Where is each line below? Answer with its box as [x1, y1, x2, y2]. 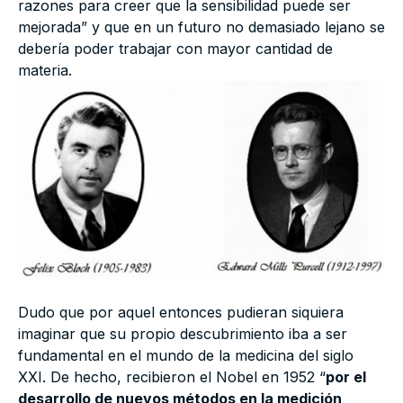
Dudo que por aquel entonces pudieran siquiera [18, 302, 344, 321]
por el [326, 367, 366, 386]
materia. [18, 60, 72, 79]
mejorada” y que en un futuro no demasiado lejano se [18, 17, 385, 36]
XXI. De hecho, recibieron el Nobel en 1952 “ [18, 367, 326, 386]
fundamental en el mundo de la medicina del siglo [18, 345, 354, 364]
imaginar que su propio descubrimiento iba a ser [18, 324, 347, 343]
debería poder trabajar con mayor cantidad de [18, 39, 333, 58]
